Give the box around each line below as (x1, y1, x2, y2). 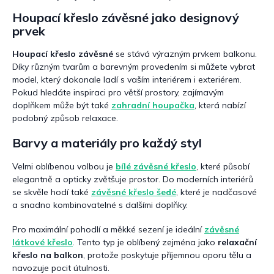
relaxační (218, 236, 257, 248)
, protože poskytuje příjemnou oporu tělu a (83, 249, 251, 261)
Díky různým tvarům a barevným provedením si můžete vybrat (12, 61, 255, 73)
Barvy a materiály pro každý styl (12, 135, 202, 151)
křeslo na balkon (12, 249, 83, 261)
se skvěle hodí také (12, 186, 91, 198)
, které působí (196, 160, 250, 172)
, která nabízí (194, 100, 246, 111)
